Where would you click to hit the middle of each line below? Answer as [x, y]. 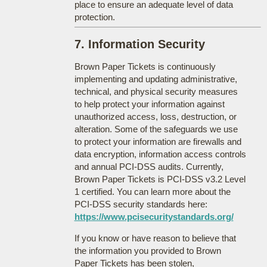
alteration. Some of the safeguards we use [156, 129]
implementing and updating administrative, [156, 79]
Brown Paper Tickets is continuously [145, 66]
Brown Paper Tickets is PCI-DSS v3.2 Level [160, 179]
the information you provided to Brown [148, 250]
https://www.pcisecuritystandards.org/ [154, 216]
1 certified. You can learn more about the [152, 191]
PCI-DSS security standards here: [141, 204]
